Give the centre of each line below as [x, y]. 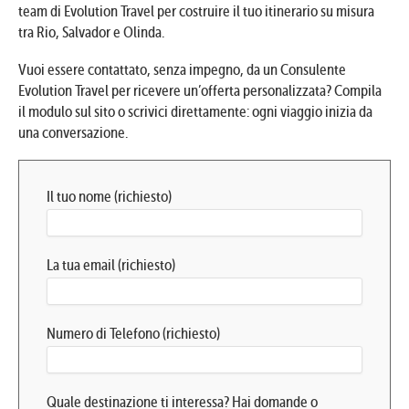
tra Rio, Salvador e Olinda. [91, 32]
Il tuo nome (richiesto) [109, 196]
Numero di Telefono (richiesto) [133, 333]
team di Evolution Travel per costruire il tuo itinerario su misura [196, 11]
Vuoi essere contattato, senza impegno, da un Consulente [182, 69]
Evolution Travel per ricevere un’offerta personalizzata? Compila [200, 90]
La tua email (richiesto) [111, 265]
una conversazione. [73, 132]
